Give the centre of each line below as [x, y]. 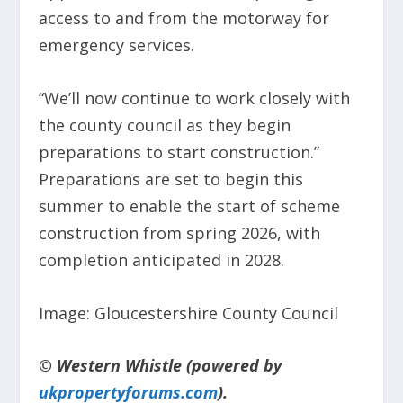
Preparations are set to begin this [170, 179]
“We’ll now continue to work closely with [194, 98]
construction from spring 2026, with [179, 233]
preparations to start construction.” [179, 152]
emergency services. [116, 45]
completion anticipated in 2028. [161, 260]
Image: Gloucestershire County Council [188, 313]
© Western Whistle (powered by [160, 366]
